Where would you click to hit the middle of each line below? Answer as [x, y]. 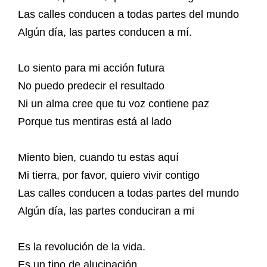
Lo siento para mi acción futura [91, 68]
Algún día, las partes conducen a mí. [105, 32]
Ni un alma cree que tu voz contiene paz [114, 104]
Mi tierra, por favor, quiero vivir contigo [109, 175]
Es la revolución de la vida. [82, 247]
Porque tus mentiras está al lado [95, 122]
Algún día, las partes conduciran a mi [106, 211]
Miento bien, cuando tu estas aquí [98, 157]
